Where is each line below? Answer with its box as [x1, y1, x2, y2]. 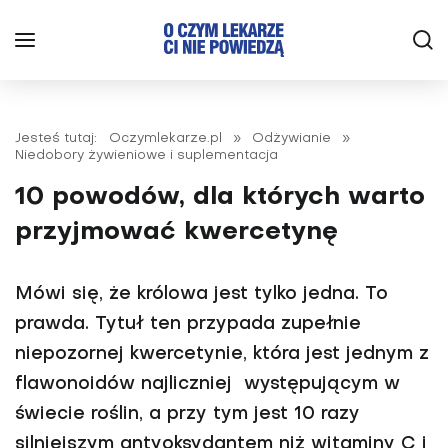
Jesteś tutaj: [15, 132, 105, 145]
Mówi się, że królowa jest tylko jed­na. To [15, 286, 388, 303]
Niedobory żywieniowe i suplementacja [15, 149, 278, 162]
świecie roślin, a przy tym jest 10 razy [15, 406, 360, 423]
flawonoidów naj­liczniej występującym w [15, 376, 400, 393]
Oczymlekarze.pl [109, 132, 222, 145]
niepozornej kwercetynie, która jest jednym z [15, 346, 429, 363]
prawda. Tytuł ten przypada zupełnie [15, 316, 361, 333]
